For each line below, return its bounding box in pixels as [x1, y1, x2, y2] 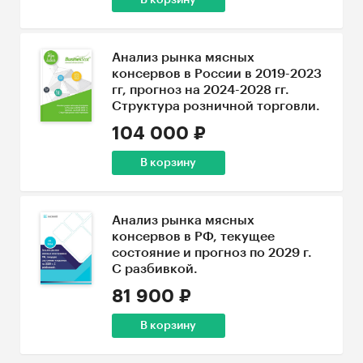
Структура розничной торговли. [111, 100, 320, 113]
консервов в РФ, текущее [111, 230, 275, 243]
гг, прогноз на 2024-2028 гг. [111, 83, 289, 96]
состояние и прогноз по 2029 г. [111, 246, 312, 259]
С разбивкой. [111, 263, 198, 275]
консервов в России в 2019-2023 [111, 67, 322, 80]
